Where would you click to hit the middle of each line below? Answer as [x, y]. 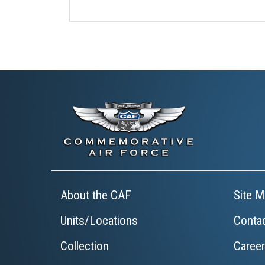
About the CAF [96, 195]
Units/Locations [99, 221]
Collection [85, 246]
